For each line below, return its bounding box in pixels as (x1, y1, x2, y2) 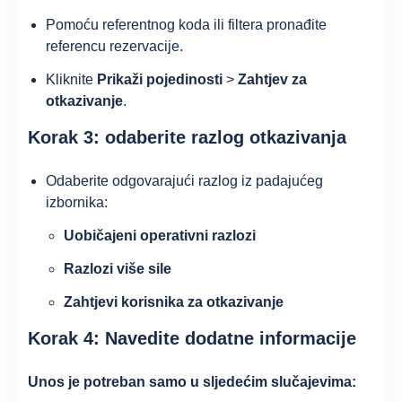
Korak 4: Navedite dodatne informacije (28, 328, 357, 348)
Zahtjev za (238, 71, 308, 87)
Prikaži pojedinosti (97, 71, 223, 87)
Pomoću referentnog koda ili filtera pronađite (46, 16, 328, 32)
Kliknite (46, 71, 98, 87)
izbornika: (46, 195, 109, 211)
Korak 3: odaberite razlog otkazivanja (28, 127, 347, 147)
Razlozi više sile (64, 260, 172, 276)
